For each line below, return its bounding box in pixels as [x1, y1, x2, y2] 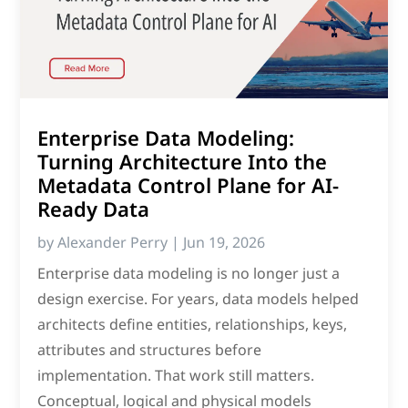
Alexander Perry [57, 232, 168, 253]
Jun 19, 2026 [183, 232, 266, 253]
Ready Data [37, 195, 150, 223]
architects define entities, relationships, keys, [37, 314, 348, 335]
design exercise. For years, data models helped [37, 289, 360, 310]
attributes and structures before [37, 340, 262, 361]
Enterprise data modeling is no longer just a [37, 263, 341, 284]
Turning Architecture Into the [37, 148, 328, 176]
